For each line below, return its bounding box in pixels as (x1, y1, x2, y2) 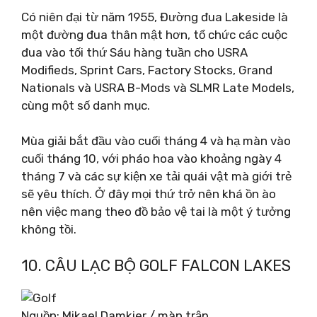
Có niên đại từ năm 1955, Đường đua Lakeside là (21, 9, 288, 24)
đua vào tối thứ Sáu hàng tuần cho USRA (21, 45, 248, 59)
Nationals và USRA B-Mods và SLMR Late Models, (21, 80, 294, 95)
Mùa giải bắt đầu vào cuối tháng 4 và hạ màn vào (21, 134, 291, 148)
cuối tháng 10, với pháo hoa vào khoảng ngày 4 (21, 151, 282, 166)
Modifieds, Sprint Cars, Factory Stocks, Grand (21, 62, 272, 77)
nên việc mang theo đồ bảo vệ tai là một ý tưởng (21, 204, 291, 219)
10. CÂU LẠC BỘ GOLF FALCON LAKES (21, 255, 291, 275)
